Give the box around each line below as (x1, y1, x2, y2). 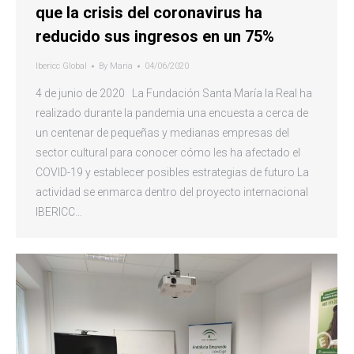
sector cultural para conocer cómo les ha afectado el (36, 146, 300, 160)
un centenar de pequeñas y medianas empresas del (36, 126, 289, 140)
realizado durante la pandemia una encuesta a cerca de (36, 107, 308, 120)
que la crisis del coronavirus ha (36, 3, 262, 23)
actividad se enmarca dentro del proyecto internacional (36, 186, 308, 199)
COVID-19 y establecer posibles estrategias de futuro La (36, 166, 309, 179)
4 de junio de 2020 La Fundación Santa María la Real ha (36, 87, 312, 100)
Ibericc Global (36, 61, 87, 72)
